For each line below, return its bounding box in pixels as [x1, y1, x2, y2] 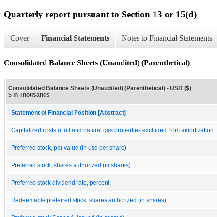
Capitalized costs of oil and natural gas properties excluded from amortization [11, 127, 214, 133]
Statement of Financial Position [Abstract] [11, 109, 126, 116]
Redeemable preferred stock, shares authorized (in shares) [11, 197, 166, 203]
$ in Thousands [8, 91, 50, 98]
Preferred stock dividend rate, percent [11, 179, 109, 186]
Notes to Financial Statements [122, 34, 212, 43]
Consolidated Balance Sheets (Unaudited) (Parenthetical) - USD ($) [8, 84, 191, 92]
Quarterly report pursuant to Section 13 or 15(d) [4, 9, 197, 19]
